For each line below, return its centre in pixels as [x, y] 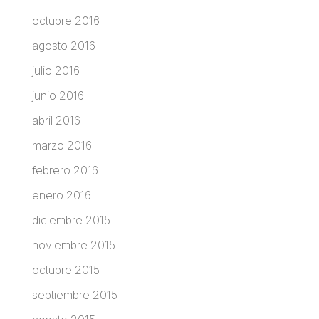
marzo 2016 [62, 146]
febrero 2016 [65, 171]
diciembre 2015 [71, 220]
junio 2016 [58, 96]
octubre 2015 [66, 270]
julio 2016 [56, 71]
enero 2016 [61, 195]
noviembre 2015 [73, 245]
